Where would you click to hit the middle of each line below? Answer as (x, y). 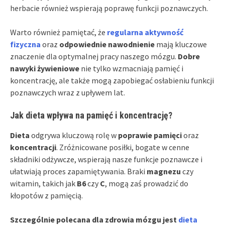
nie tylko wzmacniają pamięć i (131, 68)
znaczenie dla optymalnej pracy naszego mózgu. (94, 56)
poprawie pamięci (150, 135)
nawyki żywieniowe (45, 68)
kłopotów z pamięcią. (46, 195)
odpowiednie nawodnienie (107, 44)
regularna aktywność (145, 32)
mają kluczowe (181, 44)
